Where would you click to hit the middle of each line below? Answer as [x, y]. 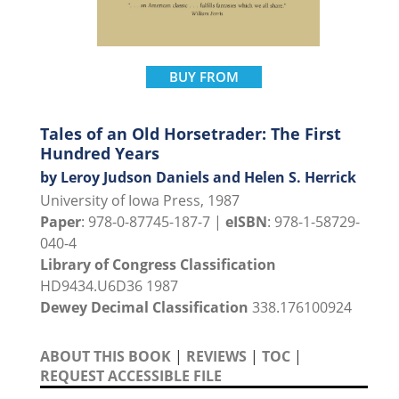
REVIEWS [216, 356]
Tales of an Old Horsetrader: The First [191, 133]
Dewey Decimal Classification [144, 307]
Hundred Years [100, 153]
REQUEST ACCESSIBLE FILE [131, 375]
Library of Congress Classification [158, 264]
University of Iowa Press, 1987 [140, 200]
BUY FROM [204, 76]
